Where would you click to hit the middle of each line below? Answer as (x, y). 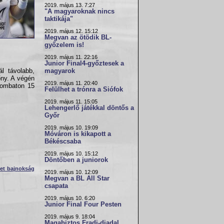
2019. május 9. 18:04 (70, 216)
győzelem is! (64, 45)
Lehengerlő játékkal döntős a (89, 108)
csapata (56, 186)
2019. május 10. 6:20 (70, 198)
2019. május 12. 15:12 (71, 31)
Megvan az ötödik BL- (78, 37)
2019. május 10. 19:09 (71, 127)
